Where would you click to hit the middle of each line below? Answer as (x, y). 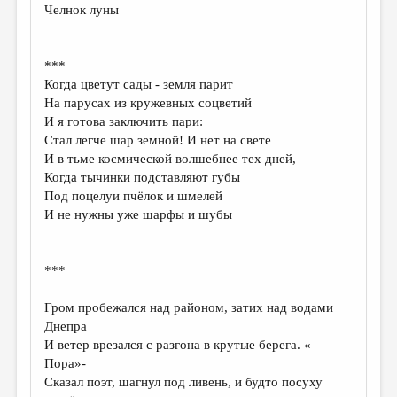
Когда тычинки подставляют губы (143, 177)
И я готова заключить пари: (124, 121)
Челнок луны (82, 10)
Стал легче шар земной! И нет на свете (158, 140)
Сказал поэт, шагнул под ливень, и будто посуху (184, 382)
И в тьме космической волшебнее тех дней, (171, 159)
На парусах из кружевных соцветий (148, 103)
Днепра (66, 326)
